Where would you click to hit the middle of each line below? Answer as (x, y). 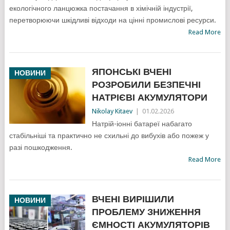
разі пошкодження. (41, 148)
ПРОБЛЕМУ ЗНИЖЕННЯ (146, 212)
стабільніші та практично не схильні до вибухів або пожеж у (109, 136)
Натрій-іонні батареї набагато (142, 124)
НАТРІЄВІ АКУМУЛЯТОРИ (149, 98)
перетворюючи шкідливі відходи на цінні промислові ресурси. (112, 20)
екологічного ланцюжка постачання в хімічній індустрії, (101, 8)
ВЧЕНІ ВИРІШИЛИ (133, 199)
